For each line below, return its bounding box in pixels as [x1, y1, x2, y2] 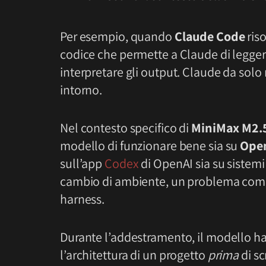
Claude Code [174, 28, 245, 45]
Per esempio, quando [60, 28, 175, 45]
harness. [60, 191, 105, 208]
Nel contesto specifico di [60, 119, 192, 137]
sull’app [60, 155, 105, 172]
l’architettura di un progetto [60, 246, 208, 264]
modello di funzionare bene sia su [60, 137, 240, 154]
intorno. [60, 81, 103, 99]
